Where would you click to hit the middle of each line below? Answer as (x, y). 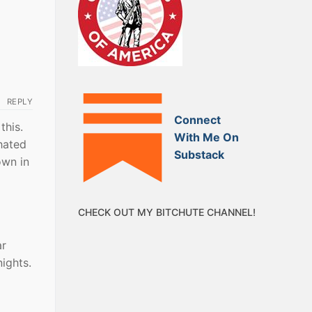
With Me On (207, 138)
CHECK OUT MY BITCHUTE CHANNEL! (167, 212)
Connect (198, 120)
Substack (200, 155)
